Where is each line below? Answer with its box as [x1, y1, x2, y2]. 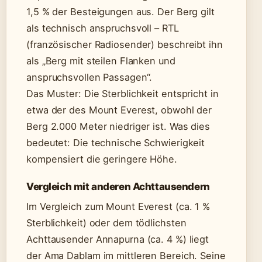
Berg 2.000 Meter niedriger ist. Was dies [26, 120, 210, 133]
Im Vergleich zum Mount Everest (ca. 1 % [26, 201, 211, 213]
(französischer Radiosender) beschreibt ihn [26, 39, 223, 51]
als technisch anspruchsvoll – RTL [26, 22, 179, 35]
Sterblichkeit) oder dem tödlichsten [26, 217, 187, 229]
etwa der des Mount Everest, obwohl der [26, 104, 212, 116]
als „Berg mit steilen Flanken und [26, 55, 175, 67]
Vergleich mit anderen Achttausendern [26, 181, 210, 193]
